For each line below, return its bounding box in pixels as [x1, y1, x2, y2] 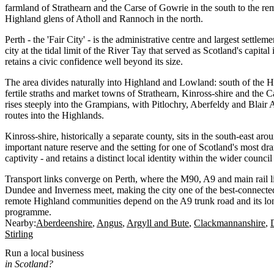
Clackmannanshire [194, 217, 265, 228]
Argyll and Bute [127, 217, 189, 228]
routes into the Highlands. [5, 109, 104, 120]
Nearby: [5, 217, 36, 228]
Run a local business [5, 247, 84, 258]
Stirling [5, 228, 33, 239]
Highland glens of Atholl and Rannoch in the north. [5, 13, 203, 24]
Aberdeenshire [36, 217, 92, 228]
